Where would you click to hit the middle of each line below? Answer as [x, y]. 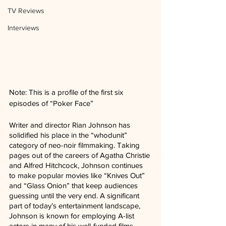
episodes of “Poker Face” [51, 103]
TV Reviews [26, 11]
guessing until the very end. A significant [75, 195]
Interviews [23, 28]
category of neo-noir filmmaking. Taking [75, 145]
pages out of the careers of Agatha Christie [80, 155]
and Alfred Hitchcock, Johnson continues [77, 165]
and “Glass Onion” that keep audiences [74, 185]
